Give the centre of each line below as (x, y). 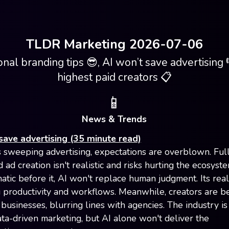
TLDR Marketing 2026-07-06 (114, 44)
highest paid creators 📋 (114, 77)
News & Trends (114, 119)
